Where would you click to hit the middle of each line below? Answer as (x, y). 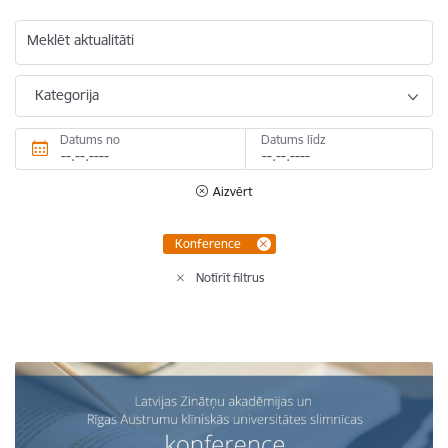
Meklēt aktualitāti (80, 40)
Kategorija (67, 94)
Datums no (90, 139)
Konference (207, 243)
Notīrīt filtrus (230, 277)
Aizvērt (232, 191)
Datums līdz (293, 139)
